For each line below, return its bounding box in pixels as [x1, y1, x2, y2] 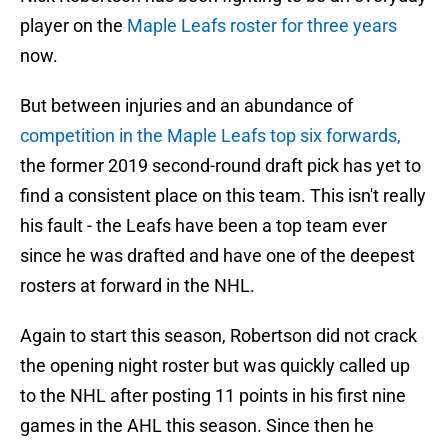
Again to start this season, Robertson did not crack [20, 325, 417, 347]
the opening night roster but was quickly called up [20, 355, 410, 377]
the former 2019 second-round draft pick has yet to [20, 155, 421, 177]
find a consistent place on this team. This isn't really [20, 185, 426, 207]
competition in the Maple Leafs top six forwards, [20, 125, 401, 147]
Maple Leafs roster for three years [127, 15, 397, 37]
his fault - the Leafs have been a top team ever [20, 215, 387, 237]
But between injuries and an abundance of [20, 95, 353, 117]
